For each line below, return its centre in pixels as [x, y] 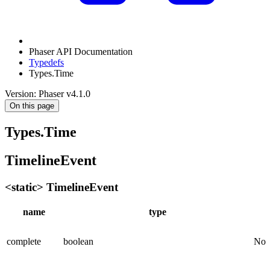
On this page [32, 106]
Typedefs [46, 62]
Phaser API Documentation [81, 52]
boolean [78, 242]
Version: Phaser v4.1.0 [48, 94]
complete [24, 242]
